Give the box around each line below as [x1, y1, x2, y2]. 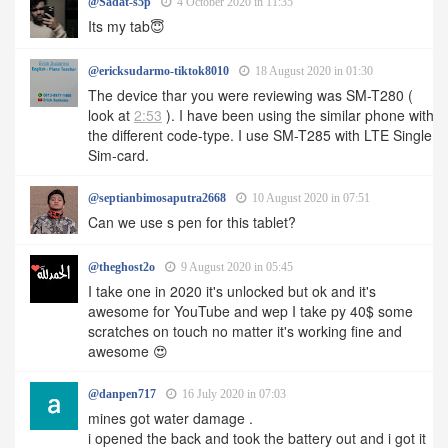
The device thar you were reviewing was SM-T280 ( [88, 85, 413, 106]
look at [88, 105, 134, 126]
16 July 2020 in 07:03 [179, 387, 286, 402]
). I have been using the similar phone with [162, 105, 434, 126]
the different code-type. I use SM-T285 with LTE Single [88, 125, 432, 146]
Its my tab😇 [88, 16, 165, 37]
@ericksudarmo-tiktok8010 [88, 64, 229, 79]
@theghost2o [88, 260, 155, 275]
